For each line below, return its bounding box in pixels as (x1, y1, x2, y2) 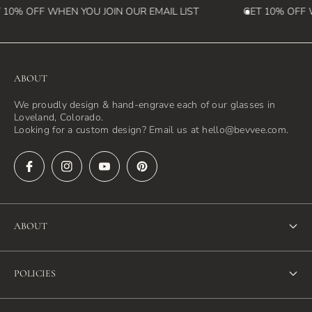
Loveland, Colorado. (14, 111, 104, 125)
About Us (14, 256, 61, 272)
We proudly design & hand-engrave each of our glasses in (14, 98, 276, 112)
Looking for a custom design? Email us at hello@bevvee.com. (14, 123, 289, 137)
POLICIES (14, 267, 56, 280)
